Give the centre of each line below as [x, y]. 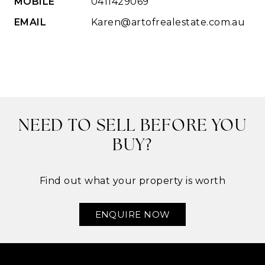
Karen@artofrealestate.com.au [168, 22]
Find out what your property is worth [132, 181]
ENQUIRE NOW [132, 214]
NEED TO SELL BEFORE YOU [132, 127]
